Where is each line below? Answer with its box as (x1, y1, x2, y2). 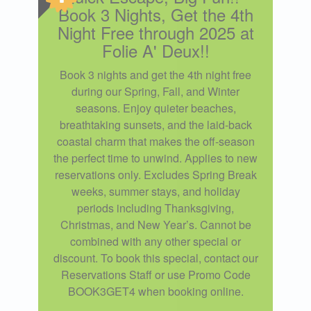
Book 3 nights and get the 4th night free (60, 66, 251, 83)
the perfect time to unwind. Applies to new (53, 149, 258, 166)
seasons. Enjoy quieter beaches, (75, 99, 236, 116)
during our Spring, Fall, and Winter (72, 83, 239, 99)
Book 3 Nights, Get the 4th (58, 1, 253, 26)
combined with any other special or (70, 233, 241, 249)
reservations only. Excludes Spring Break (54, 166, 257, 183)
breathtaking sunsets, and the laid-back (59, 116, 252, 133)
